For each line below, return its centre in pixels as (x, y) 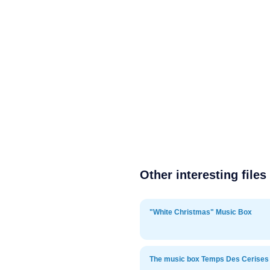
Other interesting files (203, 174)
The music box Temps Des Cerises (209, 259)
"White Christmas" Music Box (201, 212)
